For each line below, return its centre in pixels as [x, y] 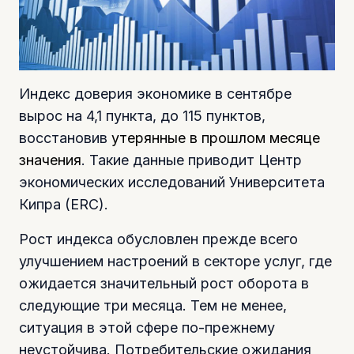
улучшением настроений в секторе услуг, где [175, 261]
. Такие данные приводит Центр [192, 160]
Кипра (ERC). [64, 204]
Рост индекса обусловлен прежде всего [158, 239]
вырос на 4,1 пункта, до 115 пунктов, [142, 115]
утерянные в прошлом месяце [216, 137]
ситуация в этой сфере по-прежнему [147, 327]
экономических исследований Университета [172, 182]
